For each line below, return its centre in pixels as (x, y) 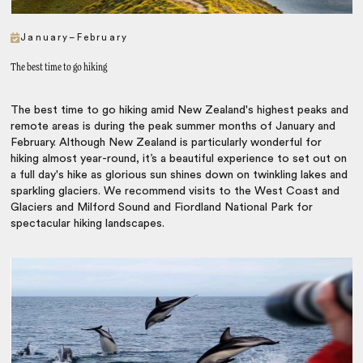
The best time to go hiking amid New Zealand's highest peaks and (180, 111)
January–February (75, 38)
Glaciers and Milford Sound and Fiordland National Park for (162, 208)
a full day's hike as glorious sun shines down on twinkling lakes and (179, 175)
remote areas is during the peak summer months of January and (173, 127)
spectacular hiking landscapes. (88, 224)
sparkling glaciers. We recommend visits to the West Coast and (175, 192)
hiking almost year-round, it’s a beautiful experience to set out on (179, 159)
